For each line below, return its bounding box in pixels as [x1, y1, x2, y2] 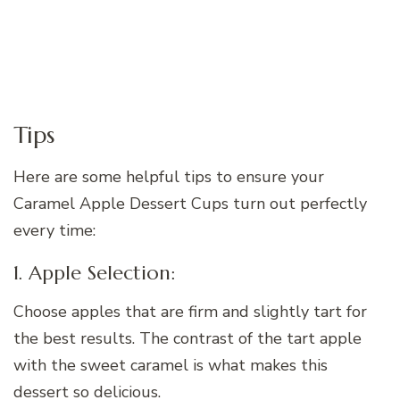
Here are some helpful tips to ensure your [13, 166, 324, 188]
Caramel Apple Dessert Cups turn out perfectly [13, 193, 367, 215]
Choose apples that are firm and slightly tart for [13, 300, 367, 322]
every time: [13, 220, 96, 242]
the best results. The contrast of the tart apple [13, 327, 362, 349]
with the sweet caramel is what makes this [13, 354, 328, 376]
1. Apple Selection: [13, 261, 175, 286]
